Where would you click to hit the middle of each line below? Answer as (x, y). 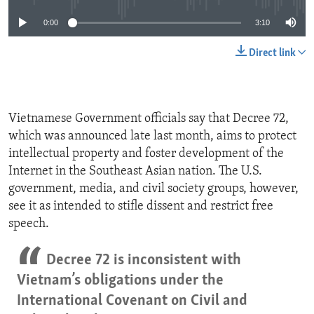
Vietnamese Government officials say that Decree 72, (149, 119)
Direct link (272, 54)
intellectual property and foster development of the (146, 154)
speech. (29, 224)
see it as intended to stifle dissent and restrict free (141, 207)
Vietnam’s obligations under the (120, 281)
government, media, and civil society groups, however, (153, 189)
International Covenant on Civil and (132, 301)
